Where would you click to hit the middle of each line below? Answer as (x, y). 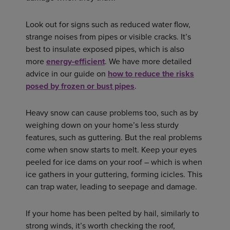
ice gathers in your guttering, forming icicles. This (114, 175)
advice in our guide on (67, 74)
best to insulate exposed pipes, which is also (105, 49)
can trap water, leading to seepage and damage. (111, 187)
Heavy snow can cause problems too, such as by (112, 113)
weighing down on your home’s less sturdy (102, 125)
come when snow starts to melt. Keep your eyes (111, 150)
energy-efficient (75, 62)
